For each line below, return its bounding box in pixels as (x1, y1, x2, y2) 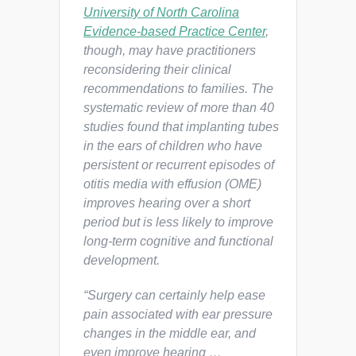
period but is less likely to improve (83, 215, 273, 229)
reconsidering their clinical (83, 63, 231, 76)
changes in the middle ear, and (83, 327, 256, 340)
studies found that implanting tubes (83, 120, 279, 133)
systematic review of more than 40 (83, 101, 274, 114)
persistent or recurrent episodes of (83, 158, 274, 172)
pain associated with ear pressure (83, 308, 273, 321)
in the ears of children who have (83, 139, 262, 153)
